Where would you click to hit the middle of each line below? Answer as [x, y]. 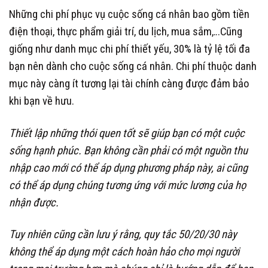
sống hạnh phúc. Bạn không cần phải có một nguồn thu [128, 150]
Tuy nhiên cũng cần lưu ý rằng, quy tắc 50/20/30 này [123, 235]
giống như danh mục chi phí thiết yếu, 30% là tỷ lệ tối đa [130, 49]
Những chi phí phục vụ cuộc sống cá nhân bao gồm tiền [129, 15]
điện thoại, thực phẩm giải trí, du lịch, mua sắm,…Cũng [126, 32]
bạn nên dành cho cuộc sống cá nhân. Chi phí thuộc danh [133, 67]
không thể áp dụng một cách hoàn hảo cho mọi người [124, 252]
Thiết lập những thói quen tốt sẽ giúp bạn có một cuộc [127, 133]
